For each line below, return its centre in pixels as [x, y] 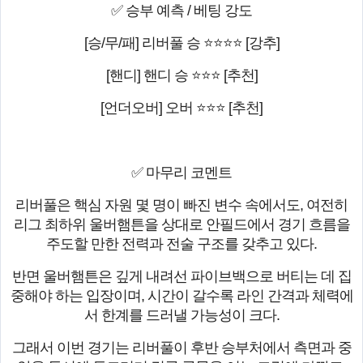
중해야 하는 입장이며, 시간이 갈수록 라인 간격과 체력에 [181, 296]
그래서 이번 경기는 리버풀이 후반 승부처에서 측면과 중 [181, 348]
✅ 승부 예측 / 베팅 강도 [181, 11]
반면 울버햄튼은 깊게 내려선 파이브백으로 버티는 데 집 [181, 277]
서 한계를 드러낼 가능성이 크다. [181, 316]
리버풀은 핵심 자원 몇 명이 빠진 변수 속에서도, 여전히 [181, 205]
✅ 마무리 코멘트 [181, 173]
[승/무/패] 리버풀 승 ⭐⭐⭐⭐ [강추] [181, 43]
